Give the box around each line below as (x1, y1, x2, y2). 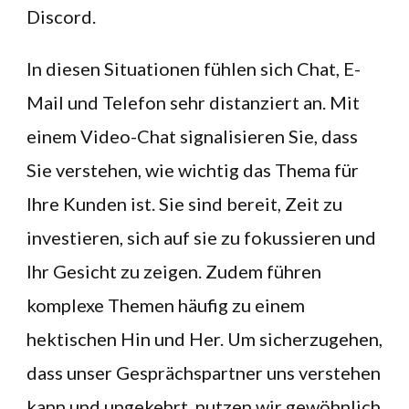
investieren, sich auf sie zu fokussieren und (26, 226, 376, 248)
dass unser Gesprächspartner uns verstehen (26, 362, 381, 383)
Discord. (26, 5, 96, 27)
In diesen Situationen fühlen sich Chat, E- (26, 58, 361, 79)
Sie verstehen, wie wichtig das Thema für (26, 159, 359, 181)
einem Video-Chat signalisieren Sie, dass (26, 125, 358, 147)
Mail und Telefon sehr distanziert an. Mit (26, 91, 360, 113)
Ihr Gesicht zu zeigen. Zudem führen (26, 260, 321, 282)
